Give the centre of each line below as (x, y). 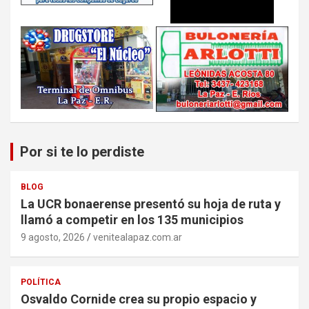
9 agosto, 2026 (53, 238)
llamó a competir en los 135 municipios (132, 220)
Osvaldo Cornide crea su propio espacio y (139, 299)
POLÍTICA (41, 282)
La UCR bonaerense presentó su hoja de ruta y (151, 204)
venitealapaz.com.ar (138, 238)
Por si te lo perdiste (82, 152)
